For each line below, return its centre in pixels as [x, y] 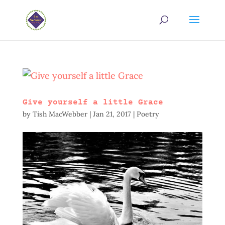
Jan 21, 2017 [112, 114]
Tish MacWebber [60, 114]
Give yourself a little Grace [93, 102]
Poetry [148, 114]
